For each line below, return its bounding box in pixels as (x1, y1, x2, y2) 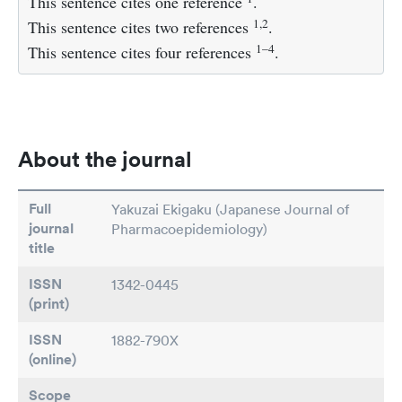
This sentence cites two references (28, 16, 253, 39)
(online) (29, 350, 76, 370)
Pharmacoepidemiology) (111, 220, 267, 239)
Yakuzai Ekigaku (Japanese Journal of (111, 200, 349, 219)
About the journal (18, 145, 192, 173)
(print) (29, 294, 69, 314)
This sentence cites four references (28, 41, 256, 64)
